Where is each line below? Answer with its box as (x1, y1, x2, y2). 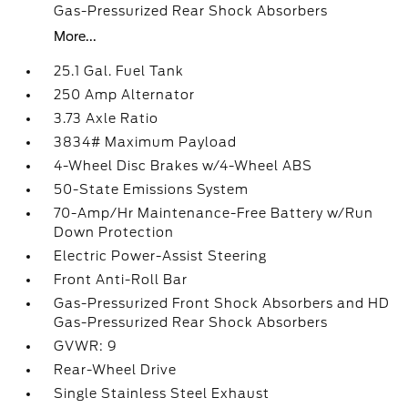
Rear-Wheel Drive (54, 362, 178, 377)
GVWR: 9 (54, 339, 118, 353)
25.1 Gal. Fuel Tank (54, 64, 185, 78)
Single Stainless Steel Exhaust (54, 386, 270, 401)
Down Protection (54, 225, 175, 240)
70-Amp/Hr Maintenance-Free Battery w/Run (54, 206, 374, 220)
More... (54, 29, 97, 44)
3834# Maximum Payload (54, 135, 238, 149)
